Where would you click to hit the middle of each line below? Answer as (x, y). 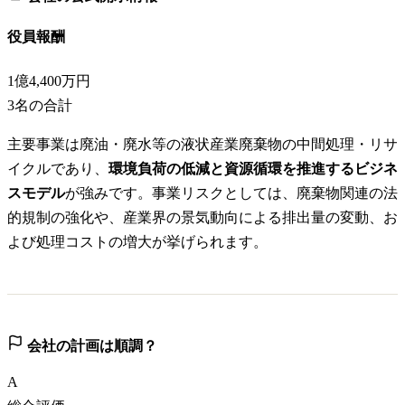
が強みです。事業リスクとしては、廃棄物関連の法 (231, 193)
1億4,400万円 (49, 80)
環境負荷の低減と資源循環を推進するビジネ (253, 168)
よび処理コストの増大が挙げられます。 (137, 241)
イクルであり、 (58, 168)
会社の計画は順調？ (90, 345)
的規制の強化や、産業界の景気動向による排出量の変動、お (202, 217)
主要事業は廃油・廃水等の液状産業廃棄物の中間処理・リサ (202, 144)
